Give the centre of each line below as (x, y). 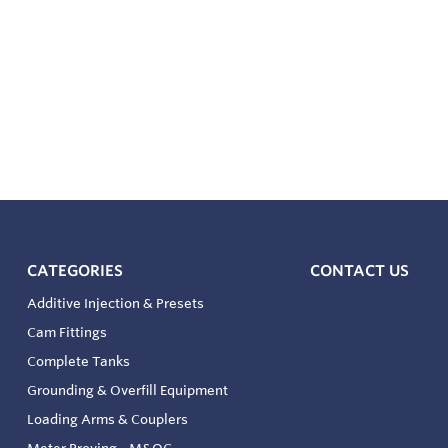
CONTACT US (359, 270)
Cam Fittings (66, 332)
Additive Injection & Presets (115, 303)
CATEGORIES (74, 270)
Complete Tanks (78, 361)
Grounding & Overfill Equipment (127, 390)
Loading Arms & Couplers (107, 419)
